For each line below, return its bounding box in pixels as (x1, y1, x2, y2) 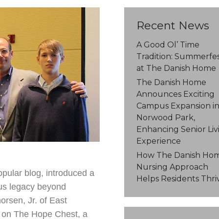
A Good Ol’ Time (136, 40, 199, 49)
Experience (136, 136, 181, 146)
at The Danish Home (136, 64, 216, 73)
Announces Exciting (136, 89, 215, 99)
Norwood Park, (136, 113, 195, 122)
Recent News (136, 19, 209, 32)
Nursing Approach (136, 162, 208, 172)
